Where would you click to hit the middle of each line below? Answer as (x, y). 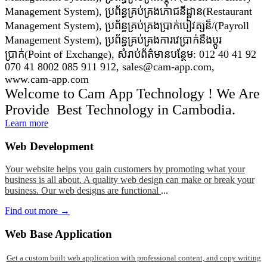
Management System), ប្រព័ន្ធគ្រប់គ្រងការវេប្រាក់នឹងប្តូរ (113, 40)
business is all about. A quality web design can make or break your (130, 180)
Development (62, 146)
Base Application (71, 234)
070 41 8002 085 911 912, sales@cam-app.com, (110, 67)
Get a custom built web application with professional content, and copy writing (133, 257)
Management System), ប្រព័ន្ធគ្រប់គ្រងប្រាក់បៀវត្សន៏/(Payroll (127, 26)
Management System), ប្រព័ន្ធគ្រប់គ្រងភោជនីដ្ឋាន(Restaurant (128, 11)
